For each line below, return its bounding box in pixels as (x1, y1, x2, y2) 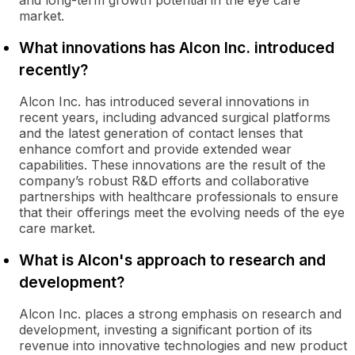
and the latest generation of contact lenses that (19, 125, 303, 141)
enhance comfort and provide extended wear (19, 141, 292, 157)
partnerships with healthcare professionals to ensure (19, 189, 338, 204)
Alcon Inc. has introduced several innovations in (19, 94, 309, 109)
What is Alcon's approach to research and (19, 250, 326, 269)
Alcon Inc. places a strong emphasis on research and (19, 306, 342, 322)
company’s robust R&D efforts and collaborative (19, 173, 309, 189)
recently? (19, 60, 88, 79)
